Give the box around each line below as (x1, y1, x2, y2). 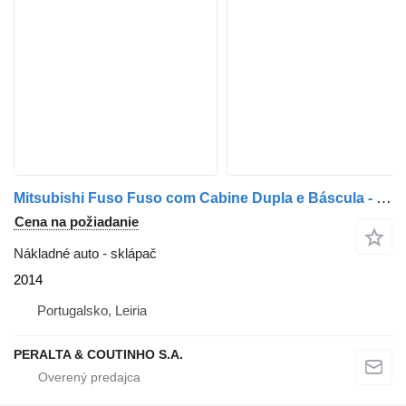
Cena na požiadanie (14, 214, 139, 230)
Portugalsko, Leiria (37, 303, 147, 319)
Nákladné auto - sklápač (14, 246, 157, 262)
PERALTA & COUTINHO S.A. (14, 347, 183, 362)
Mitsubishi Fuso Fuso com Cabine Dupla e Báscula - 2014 (376, 189, 391, 208)
